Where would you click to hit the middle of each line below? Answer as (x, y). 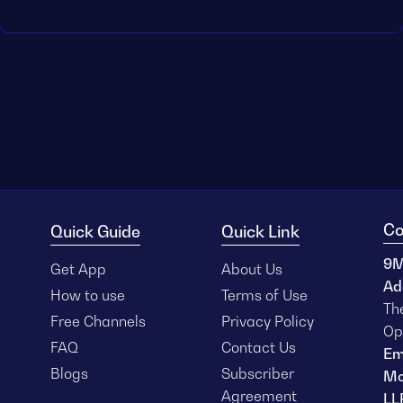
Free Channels (98, 322)
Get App (78, 269)
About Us (252, 269)
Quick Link (260, 232)
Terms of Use (264, 296)
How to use (88, 296)
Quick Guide (95, 232)
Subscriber (258, 374)
